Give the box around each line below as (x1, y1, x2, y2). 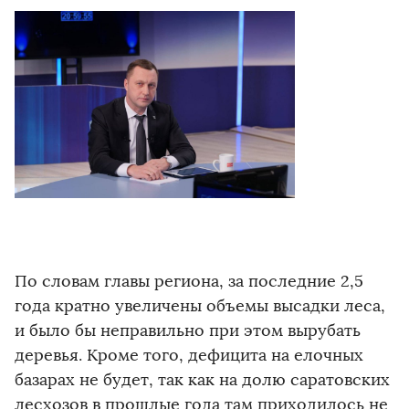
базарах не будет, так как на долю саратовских (15, 369, 390, 390)
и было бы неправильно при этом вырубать (15, 320, 361, 341)
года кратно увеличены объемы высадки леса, (15, 295, 385, 316)
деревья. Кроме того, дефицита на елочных (15, 344, 363, 365)
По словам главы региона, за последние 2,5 (15, 270, 363, 291)
